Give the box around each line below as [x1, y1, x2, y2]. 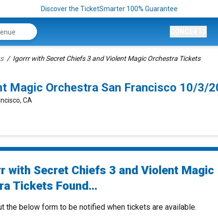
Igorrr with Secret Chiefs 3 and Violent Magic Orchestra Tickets [13, 54, 200, 62]
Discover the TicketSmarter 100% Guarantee [40, 5, 178, 13]
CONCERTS [170, 27, 207, 36]
